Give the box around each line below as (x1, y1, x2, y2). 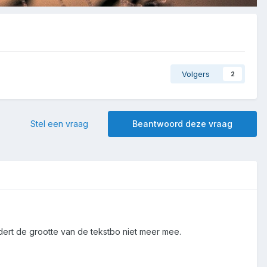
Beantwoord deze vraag (132, 118, 232, 129)
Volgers (182, 69, 210, 79)
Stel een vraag (30, 118, 88, 129)
